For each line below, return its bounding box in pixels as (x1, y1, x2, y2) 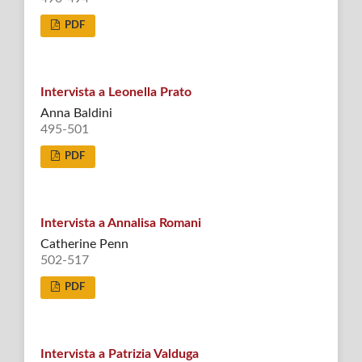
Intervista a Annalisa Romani (40, 216, 201, 229)
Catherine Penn (40, 237, 128, 250)
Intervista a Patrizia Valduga (40, 347, 199, 360)
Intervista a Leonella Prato (40, 85, 192, 99)
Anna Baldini (40, 106, 112, 120)
